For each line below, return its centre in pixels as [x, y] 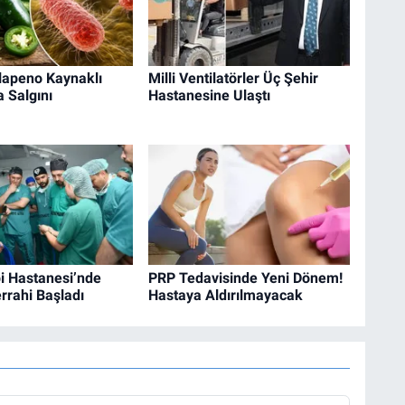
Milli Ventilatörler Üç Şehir [233, 79]
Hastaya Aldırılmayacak [225, 295]
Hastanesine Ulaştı [209, 96]
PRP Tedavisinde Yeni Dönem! [245, 278]
